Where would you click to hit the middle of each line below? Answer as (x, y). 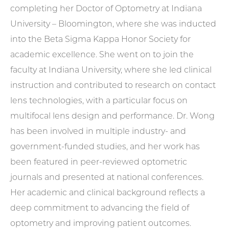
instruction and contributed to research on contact (113, 86)
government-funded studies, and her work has (105, 147)
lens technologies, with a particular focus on (99, 101)
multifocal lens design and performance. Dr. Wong (112, 117)
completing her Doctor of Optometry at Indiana (106, 9)
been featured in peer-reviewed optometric (99, 163)
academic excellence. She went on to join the (102, 55)
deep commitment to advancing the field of (100, 209)
